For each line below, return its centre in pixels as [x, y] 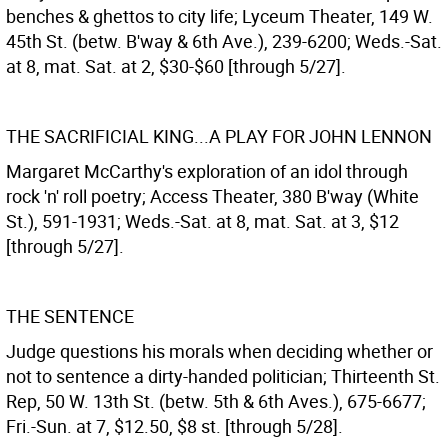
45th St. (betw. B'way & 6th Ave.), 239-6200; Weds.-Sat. [224, 41]
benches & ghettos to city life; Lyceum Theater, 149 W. [219, 16]
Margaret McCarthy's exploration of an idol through [207, 171]
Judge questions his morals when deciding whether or [219, 351]
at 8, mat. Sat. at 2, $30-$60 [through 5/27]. [176, 66]
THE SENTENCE [70, 316]
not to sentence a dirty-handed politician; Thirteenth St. [223, 376]
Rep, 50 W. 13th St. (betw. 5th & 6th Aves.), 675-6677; [216, 401]
